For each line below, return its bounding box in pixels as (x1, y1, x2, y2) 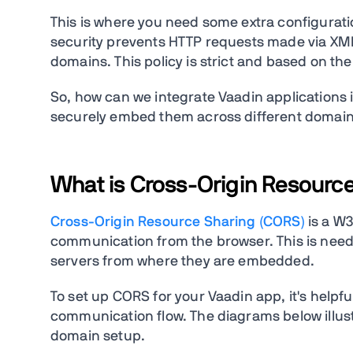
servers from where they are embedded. (50, 255, 319, 269)
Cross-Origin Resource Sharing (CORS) (50, 215, 305, 230)
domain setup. (50, 329, 146, 344)
